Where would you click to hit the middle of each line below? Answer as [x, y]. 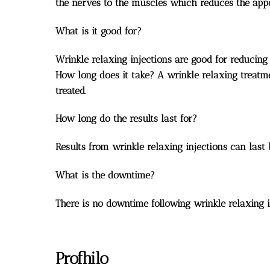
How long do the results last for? [126, 119]
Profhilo [82, 258]
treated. [71, 90]
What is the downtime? [105, 175]
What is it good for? [99, 31]
